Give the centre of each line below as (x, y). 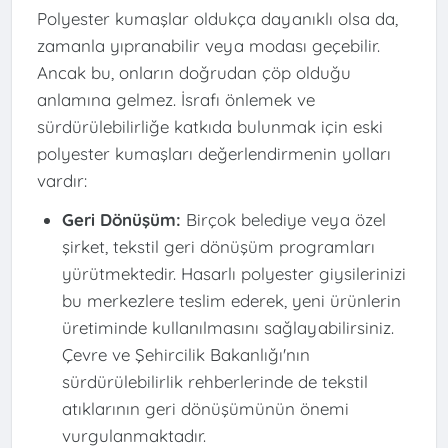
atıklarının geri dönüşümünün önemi (205, 409)
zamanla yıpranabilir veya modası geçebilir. (208, 45)
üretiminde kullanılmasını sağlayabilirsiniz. (227, 328)
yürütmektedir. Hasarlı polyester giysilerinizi (233, 274)
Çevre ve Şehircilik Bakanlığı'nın (185, 355)
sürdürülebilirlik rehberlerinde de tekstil (214, 382)
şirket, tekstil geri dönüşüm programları (218, 247)
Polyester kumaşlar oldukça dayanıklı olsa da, (217, 18)
